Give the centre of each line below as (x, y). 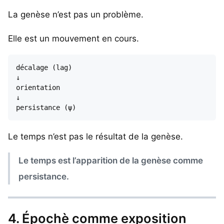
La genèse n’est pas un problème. (76, 14)
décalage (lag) (44, 67)
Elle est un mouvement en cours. (73, 38)
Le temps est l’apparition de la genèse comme (111, 160)
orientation (38, 87)
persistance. (44, 176)
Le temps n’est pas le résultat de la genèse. (95, 136)
